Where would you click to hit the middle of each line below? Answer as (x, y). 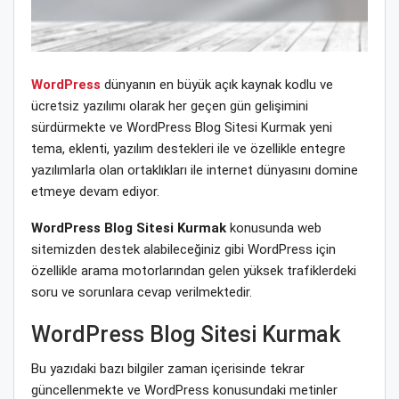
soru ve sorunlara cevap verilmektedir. (142, 292)
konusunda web (274, 228)
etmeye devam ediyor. (95, 191)
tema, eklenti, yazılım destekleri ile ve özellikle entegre (188, 148)
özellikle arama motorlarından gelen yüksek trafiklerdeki (194, 270)
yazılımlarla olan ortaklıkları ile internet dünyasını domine (195, 170)
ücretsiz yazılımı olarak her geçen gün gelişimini (170, 106)
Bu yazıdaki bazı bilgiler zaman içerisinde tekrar (168, 368)
